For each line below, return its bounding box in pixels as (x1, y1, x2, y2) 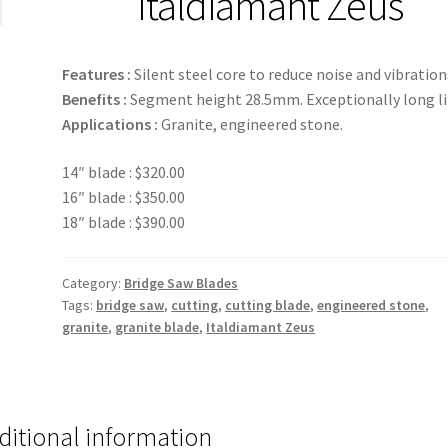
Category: (62, 274, 125, 293)
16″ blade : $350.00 (62, 186, 186, 207)
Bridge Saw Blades (124, 274, 239, 293)
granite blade (115, 318, 200, 337)
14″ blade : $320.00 (62, 161, 186, 182)
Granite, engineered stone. (158, 113, 344, 134)
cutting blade (225, 296, 311, 315)
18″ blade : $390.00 (62, 211, 186, 232)
